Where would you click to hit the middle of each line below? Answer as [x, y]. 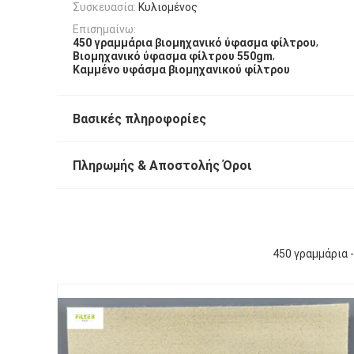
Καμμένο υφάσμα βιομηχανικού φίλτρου [181, 70]
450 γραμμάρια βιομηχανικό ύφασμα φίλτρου [194, 42]
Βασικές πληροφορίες [139, 119]
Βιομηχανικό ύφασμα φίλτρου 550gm [173, 56]
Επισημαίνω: [104, 29]
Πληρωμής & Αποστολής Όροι [162, 166]
